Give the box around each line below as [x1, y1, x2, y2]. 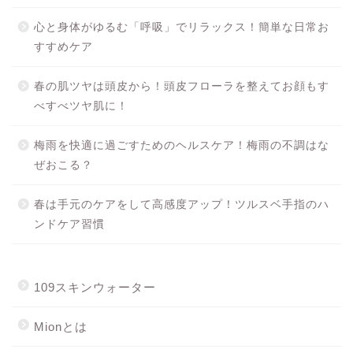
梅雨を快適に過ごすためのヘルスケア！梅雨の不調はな [34, 139, 329, 151]
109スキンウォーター [34, 280, 156, 294]
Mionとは [34, 319, 87, 333]
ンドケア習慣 [34, 217, 105, 230]
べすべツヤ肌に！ [34, 99, 128, 112]
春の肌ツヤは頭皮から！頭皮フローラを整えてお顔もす [34, 80, 329, 92]
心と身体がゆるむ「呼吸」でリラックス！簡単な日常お [34, 20, 329, 33]
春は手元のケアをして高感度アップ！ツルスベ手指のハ [34, 198, 329, 210]
